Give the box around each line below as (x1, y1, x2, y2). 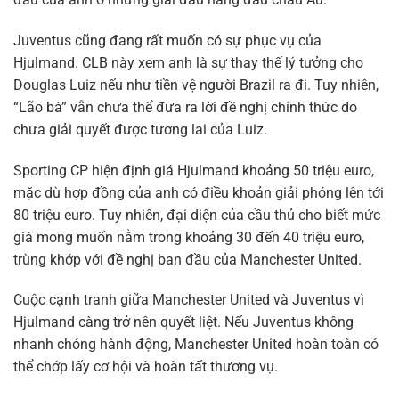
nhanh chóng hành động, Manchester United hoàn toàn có (13, 336, 379, 354)
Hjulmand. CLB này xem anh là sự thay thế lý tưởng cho (13, 53, 363, 71)
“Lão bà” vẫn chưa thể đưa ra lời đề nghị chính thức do (13, 98, 357, 116)
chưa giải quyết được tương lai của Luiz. (13, 120, 267, 138)
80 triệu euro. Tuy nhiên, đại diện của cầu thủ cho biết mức (13, 206, 380, 224)
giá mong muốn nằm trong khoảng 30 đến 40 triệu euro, (13, 228, 364, 246)
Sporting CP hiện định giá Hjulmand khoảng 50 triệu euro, (13, 161, 374, 179)
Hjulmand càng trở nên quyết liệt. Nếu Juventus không (13, 313, 354, 331)
